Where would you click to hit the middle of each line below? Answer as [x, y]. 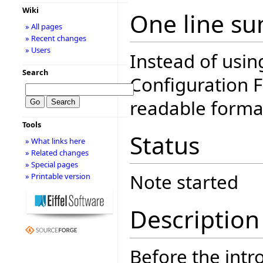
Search [35, 72]
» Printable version [58, 176]
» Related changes [57, 153]
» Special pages [51, 164]
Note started [184, 182]
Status [165, 145]
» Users [38, 50]
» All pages [43, 26]
